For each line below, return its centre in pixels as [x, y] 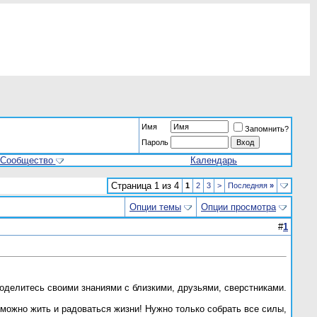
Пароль [155, 142]
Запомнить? [267, 129]
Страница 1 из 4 [145, 186]
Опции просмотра [238, 207]
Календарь [214, 160]
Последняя [249, 185]
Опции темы [155, 207]
